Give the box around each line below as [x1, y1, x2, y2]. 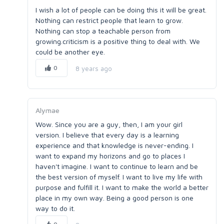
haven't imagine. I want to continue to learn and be [35, 162, 198, 170]
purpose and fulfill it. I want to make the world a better [35, 183, 208, 191]
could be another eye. [35, 47, 105, 56]
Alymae [35, 106, 59, 114]
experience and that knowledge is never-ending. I [35, 141, 193, 149]
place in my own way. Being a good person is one [35, 193, 193, 202]
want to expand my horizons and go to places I [35, 151, 185, 160]
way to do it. [35, 204, 75, 212]
